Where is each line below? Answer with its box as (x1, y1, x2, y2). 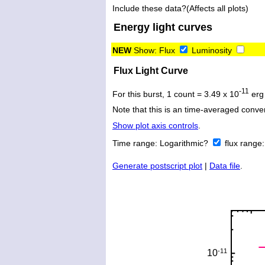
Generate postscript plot (112, 161, 202, 171)
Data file (209, 161, 240, 171)
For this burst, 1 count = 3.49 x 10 (112, 89, 239, 99)
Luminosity (192, 45, 232, 55)
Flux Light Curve (114, 65, 188, 76)
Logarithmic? (160, 138, 211, 148)
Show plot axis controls (112, 121, 198, 131)
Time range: (112, 138, 160, 148)
